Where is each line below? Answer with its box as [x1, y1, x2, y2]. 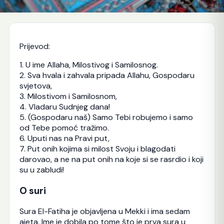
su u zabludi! [19, 164, 64, 175]
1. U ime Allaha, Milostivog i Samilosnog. [19, 59, 158, 70]
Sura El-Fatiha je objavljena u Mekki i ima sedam [19, 206, 190, 217]
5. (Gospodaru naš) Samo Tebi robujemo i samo [19, 112, 193, 122]
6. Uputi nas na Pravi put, [19, 133, 109, 143]
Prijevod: [19, 41, 50, 51]
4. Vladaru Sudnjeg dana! [19, 101, 110, 112]
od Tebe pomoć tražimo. [19, 122, 109, 133]
